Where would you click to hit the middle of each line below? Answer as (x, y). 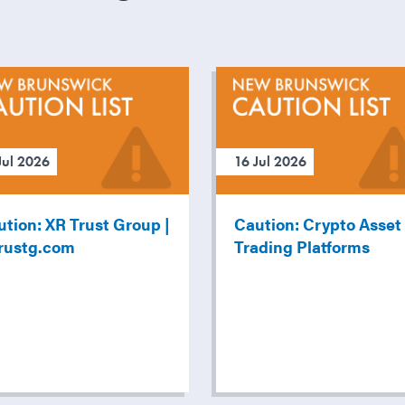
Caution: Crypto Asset (318, 224)
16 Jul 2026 (270, 162)
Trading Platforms (302, 247)
